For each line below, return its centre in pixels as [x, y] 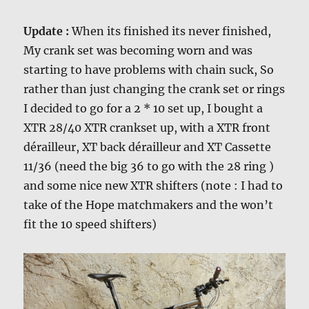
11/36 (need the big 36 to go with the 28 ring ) [149, 166]
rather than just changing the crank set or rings [154, 89]
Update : [48, 31]
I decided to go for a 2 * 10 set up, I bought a [143, 108]
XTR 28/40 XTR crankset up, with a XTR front [147, 127]
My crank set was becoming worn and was [138, 50]
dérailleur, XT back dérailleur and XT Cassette [148, 147]
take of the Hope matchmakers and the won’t [149, 205]
